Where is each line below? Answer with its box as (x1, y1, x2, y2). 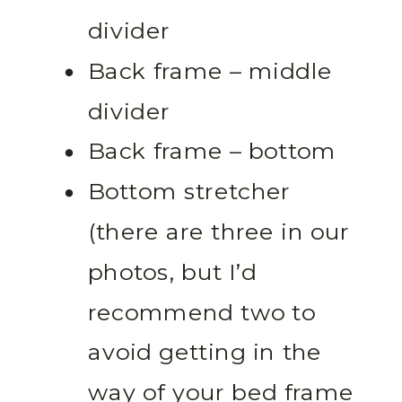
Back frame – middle (88, 57, 333, 86)
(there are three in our (88, 219, 350, 247)
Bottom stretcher (88, 179, 291, 207)
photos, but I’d (88, 258, 258, 287)
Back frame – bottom (88, 138, 336, 167)
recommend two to (88, 299, 316, 328)
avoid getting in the (88, 339, 322, 368)
